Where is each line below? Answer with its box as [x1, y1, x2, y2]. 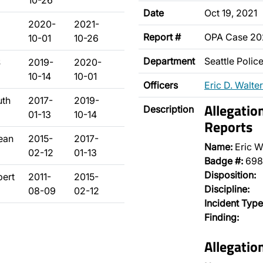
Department [143, 55, 195, 67]
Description [143, 103, 194, 115]
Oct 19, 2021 [204, 7, 257, 19]
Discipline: [204, 183, 249, 195]
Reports [204, 116, 252, 137]
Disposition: [204, 169, 256, 181]
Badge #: [204, 155, 243, 167]
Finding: [204, 211, 239, 223]
